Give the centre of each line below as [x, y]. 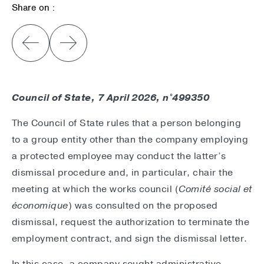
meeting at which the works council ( [95, 189]
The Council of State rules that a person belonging [127, 123]
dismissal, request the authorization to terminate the [131, 222]
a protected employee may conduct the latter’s [119, 156]
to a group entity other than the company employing [130, 140]
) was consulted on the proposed [143, 206]
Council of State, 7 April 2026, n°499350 [111, 98]
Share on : [33, 8]
